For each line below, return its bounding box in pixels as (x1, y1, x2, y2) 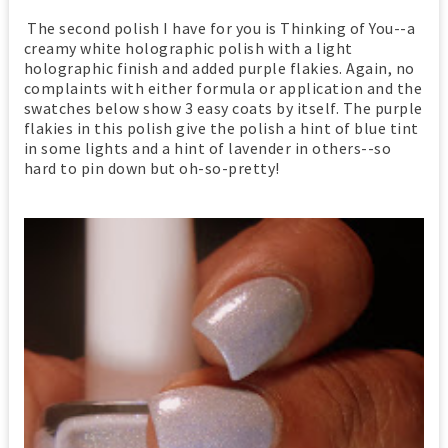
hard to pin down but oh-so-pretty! (23, 158, 280, 179)
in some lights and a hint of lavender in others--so (23, 138, 392, 159)
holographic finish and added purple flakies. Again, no (23, 58, 415, 79)
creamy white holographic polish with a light (23, 38, 353, 59)
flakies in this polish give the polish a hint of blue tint (23, 118, 419, 139)
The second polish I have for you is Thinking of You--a (23, 18, 416, 39)
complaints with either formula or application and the (23, 78, 423, 99)
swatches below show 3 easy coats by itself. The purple (23, 98, 423, 119)
